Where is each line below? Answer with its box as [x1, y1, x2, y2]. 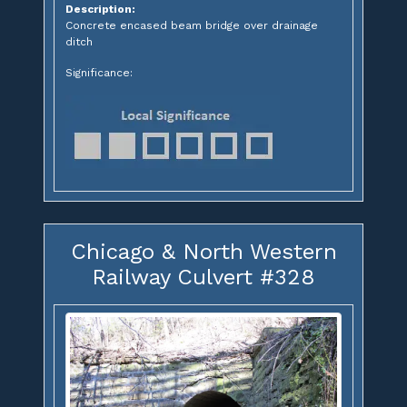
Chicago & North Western [70, 238, 337, 264]
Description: [65, 2, 135, 15]
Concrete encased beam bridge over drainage [65, 18, 318, 32]
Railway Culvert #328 [92, 263, 315, 290]
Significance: [65, 65, 133, 79]
